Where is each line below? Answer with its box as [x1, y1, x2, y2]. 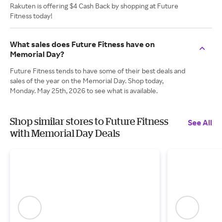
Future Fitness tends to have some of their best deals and [10, 66, 185, 75]
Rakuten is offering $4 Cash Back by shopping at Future [10, 1, 178, 10]
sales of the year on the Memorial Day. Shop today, [10, 76, 164, 85]
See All [188, 117, 212, 127]
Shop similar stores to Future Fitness [10, 115, 168, 127]
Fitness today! [10, 11, 53, 20]
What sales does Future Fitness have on [10, 39, 155, 49]
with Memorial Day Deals [10, 127, 120, 139]
